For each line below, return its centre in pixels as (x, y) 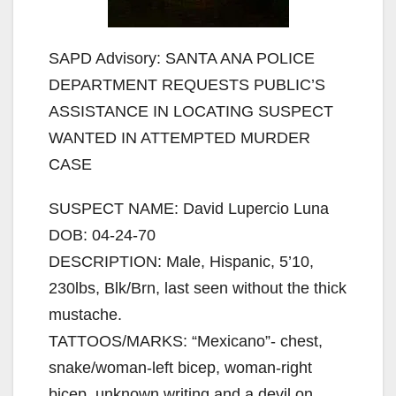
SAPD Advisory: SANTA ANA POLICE (182, 58)
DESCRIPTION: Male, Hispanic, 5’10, (181, 261)
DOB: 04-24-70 (102, 235)
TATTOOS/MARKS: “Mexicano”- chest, (186, 341)
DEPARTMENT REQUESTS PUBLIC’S (187, 84)
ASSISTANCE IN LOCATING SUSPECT (191, 111)
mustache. (85, 314)
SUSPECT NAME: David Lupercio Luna (189, 208)
